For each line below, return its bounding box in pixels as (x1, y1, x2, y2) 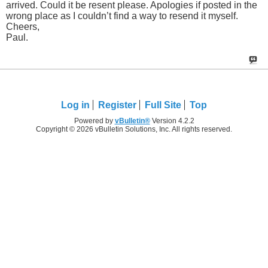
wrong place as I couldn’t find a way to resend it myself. (6, 10, 238, 21)
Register (98, 100, 136, 111)
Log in (61, 100, 90, 111)
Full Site (145, 100, 181, 111)
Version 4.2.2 (150, 117, 194, 126)
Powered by (74, 117, 115, 126)
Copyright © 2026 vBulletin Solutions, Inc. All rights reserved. (36, 125, 232, 134)
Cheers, (6, 21, 39, 32)
